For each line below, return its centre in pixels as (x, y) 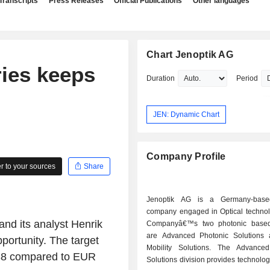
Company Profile (186, 157)
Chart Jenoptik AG (190, 55)
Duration (161, 78)
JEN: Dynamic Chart (187, 114)
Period (247, 78)
